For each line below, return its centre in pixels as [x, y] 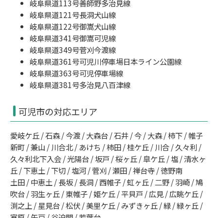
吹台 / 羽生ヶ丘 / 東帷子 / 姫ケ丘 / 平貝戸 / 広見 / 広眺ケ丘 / [107, 194]
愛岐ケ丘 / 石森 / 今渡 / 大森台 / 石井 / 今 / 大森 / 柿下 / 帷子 [107, 136]
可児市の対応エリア [58, 111]
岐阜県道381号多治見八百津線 [80, 84]
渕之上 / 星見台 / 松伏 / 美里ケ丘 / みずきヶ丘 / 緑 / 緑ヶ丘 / [107, 206]
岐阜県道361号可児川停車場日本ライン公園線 [106, 61]
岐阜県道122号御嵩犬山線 [73, 26]
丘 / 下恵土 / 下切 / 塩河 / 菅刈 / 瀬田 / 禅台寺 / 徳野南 [96, 171]
